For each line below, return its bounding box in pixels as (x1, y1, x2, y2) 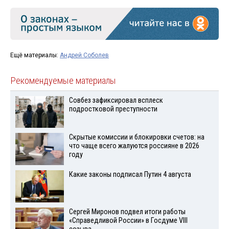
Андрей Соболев (60, 51, 109, 59)
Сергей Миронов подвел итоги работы (68, 207, 186, 216)
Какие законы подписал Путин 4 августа (68, 170, 191, 179)
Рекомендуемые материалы (10, 75, 116, 86)
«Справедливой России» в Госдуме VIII (68, 216, 188, 225)
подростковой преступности (68, 104, 157, 113)
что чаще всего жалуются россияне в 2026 (68, 142, 199, 151)
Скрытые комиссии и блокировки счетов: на (68, 133, 204, 142)
